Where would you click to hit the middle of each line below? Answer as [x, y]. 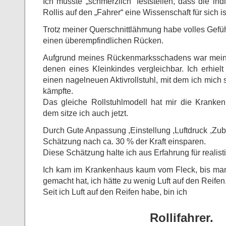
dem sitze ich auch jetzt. [86, 113]
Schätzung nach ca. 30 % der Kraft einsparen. [124, 141]
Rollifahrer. [182, 218]
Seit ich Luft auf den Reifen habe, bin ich [115, 192]
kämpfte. [58, 91]
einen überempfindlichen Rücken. [103, 40]
